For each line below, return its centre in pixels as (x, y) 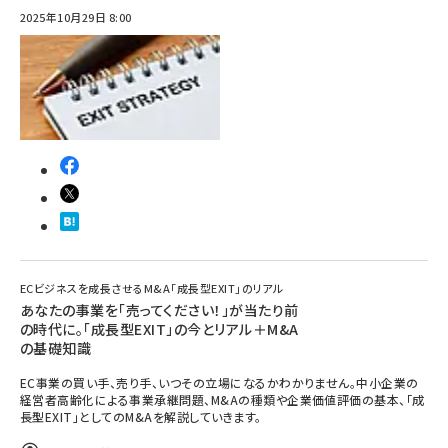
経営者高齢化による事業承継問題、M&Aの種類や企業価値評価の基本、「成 (222, 399)
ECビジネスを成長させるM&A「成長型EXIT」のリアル (152, 288)
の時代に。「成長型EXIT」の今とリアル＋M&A (159, 329)
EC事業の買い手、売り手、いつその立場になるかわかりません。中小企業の (219, 382)
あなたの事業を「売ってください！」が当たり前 (159, 310)
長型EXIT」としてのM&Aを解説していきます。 (141, 416)
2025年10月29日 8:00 (76, 17)
